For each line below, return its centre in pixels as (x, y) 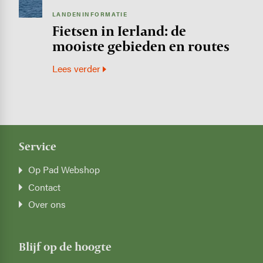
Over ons (47, 204)
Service (37, 146)
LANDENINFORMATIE (90, 14)
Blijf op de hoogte (65, 247)
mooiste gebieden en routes (141, 46)
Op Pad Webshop (64, 170)
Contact (45, 187)
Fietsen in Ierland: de (119, 31)
